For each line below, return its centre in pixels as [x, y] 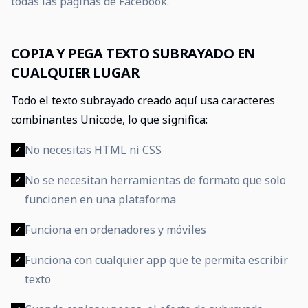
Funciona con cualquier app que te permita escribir [156, 260]
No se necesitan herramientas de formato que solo [155, 180]
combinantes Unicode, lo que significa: [109, 120]
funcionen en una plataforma [100, 199]
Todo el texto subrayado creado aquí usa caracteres [143, 100]
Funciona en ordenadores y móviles [115, 230]
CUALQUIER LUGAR [75, 73]
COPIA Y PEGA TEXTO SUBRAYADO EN [133, 53]
